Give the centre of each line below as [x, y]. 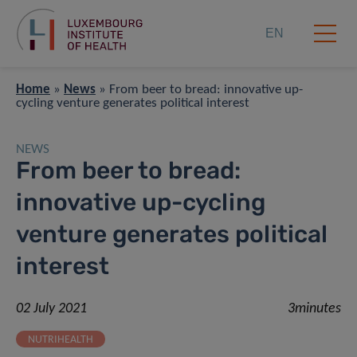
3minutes [314, 309]
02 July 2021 [51, 309]
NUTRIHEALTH [61, 340]
